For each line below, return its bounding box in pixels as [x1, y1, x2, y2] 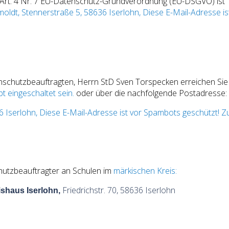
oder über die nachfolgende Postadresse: [74, 87, 227, 99]
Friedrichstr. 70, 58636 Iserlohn [62, 184, 175, 196]
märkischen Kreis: [111, 165, 177, 176]
